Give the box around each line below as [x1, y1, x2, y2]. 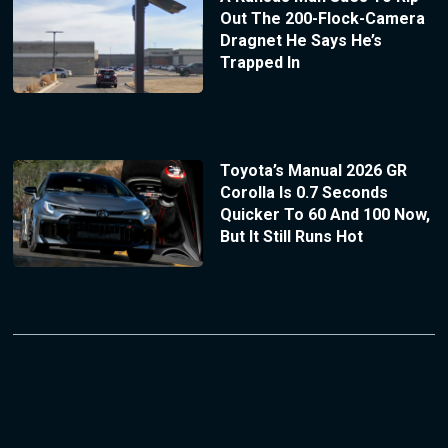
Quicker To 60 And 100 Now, [219, 205, 430, 225]
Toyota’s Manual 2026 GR [219, 161, 407, 181]
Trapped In [219, 53, 300, 73]
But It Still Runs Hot [219, 227, 363, 247]
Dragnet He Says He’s [219, 31, 382, 51]
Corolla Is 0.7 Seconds [219, 183, 388, 203]
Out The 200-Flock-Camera [219, 9, 425, 29]
